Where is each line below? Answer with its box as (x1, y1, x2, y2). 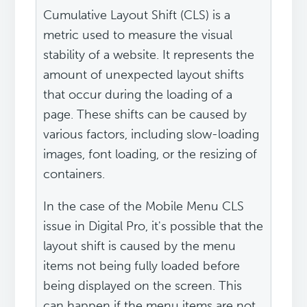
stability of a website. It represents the (43, 47, 255, 63)
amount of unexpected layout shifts (43, 67, 245, 83)
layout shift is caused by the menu (43, 238, 236, 254)
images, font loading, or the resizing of (43, 147, 258, 162)
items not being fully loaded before (43, 258, 241, 274)
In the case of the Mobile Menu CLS (43, 199, 245, 214)
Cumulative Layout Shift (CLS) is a (43, 8, 231, 23)
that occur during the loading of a (43, 87, 233, 103)
